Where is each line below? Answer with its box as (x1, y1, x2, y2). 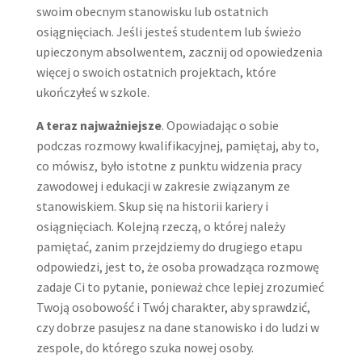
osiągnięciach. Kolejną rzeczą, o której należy (36, 217, 285, 234)
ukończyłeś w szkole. (36, 83, 149, 100)
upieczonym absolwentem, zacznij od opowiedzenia (36, 43, 322, 60)
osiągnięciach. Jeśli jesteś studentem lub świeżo (36, 23, 301, 40)
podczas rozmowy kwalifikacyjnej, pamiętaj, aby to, (36, 137, 319, 154)
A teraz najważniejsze (36, 116, 162, 133)
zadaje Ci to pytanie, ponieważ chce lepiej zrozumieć (36, 278, 324, 295)
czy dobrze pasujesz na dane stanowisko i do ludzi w (36, 318, 319, 335)
